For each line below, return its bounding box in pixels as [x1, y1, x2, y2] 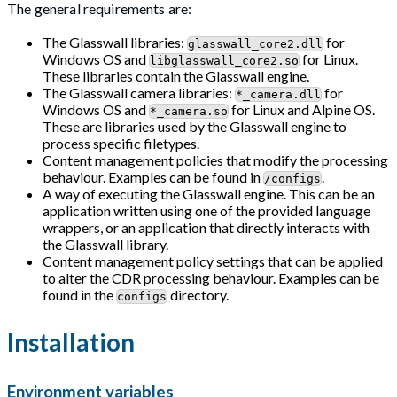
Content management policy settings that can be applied [43, 253, 383, 270]
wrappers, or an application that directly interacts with [43, 219, 370, 237]
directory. [167, 286, 229, 304]
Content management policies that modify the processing [43, 152, 388, 169]
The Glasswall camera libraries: [43, 84, 235, 102]
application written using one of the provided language [43, 202, 370, 220]
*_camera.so [150, 105, 228, 119]
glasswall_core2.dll [188, 37, 323, 51]
